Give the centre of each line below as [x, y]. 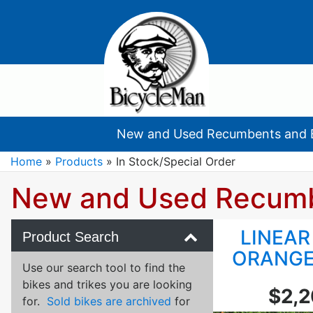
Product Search [71, 237]
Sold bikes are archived [109, 301]
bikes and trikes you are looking [107, 284]
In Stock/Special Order [176, 161]
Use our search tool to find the [104, 267]
